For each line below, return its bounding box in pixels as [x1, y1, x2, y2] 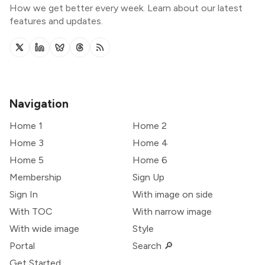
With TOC [9, 206, 53, 218]
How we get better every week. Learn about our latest [9, 2, 243, 14]
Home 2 [132, 120, 167, 132]
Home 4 [132, 137, 168, 149]
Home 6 [132, 154, 167, 166]
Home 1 [9, 120, 43, 132]
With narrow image [132, 206, 212, 218]
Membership [9, 172, 62, 183]
